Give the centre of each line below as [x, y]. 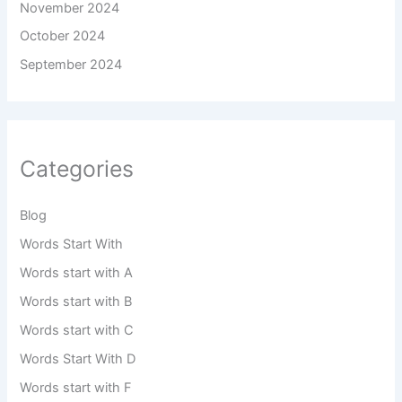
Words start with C [77, 330]
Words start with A [77, 272]
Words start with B [76, 301]
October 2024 [63, 36]
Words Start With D [78, 358]
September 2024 [71, 65]
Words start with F [76, 387]
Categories [77, 168]
